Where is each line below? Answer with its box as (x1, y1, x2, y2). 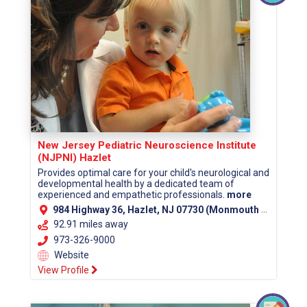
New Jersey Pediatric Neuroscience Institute (38, 138, 256, 151)
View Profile (38, 265, 91, 276)
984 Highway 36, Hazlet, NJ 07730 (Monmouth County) (53, 204, 261, 216)
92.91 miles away (53, 219, 128, 230)
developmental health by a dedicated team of (38, 177, 234, 189)
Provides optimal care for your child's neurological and (38, 167, 269, 178)
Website (52, 249, 89, 261)
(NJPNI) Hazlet (38, 151, 111, 164)
